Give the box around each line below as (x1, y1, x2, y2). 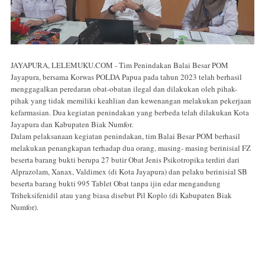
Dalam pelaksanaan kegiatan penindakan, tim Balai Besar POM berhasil (11, 131, 240, 142)
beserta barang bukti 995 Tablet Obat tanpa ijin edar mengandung (11, 178, 221, 189)
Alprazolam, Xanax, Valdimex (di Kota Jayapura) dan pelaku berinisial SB (11, 166, 247, 177)
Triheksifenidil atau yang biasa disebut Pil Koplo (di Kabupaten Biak (11, 190, 232, 201)
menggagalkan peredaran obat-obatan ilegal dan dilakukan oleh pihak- (11, 83, 237, 95)
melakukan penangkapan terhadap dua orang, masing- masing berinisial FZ (11, 143, 251, 154)
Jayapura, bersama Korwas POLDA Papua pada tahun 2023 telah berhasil (11, 72, 242, 83)
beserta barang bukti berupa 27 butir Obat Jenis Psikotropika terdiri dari (11, 154, 240, 166)
